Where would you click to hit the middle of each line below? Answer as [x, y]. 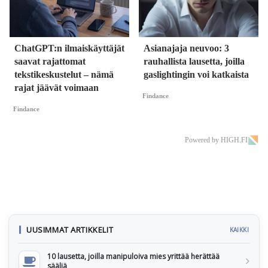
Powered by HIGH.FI [216, 140]
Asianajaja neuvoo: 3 [186, 48]
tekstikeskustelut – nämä [64, 74]
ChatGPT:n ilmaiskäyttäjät [69, 48]
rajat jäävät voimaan [57, 87]
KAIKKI [239, 229]
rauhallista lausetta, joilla [194, 61]
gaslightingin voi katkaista [196, 74]
